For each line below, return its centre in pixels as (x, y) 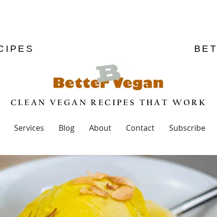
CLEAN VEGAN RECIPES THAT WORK (108, 103)
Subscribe (187, 128)
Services (29, 128)
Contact (140, 128)
